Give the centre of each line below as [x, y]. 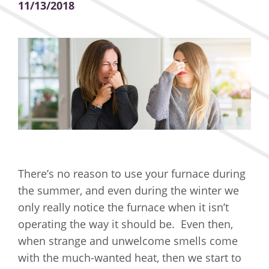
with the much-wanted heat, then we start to [130, 258]
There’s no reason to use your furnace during [132, 174]
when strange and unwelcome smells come [128, 241]
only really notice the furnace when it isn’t [123, 207]
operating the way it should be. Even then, [125, 224]
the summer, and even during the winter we [128, 191]
